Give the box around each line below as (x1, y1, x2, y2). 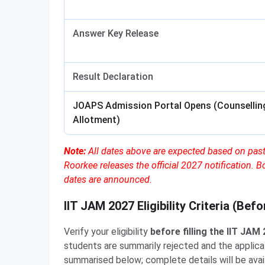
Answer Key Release (73, 28, 159, 39)
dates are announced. (64, 174, 152, 185)
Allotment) (73, 114, 120, 125)
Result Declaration (73, 71, 153, 82)
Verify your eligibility (64, 226, 150, 237)
